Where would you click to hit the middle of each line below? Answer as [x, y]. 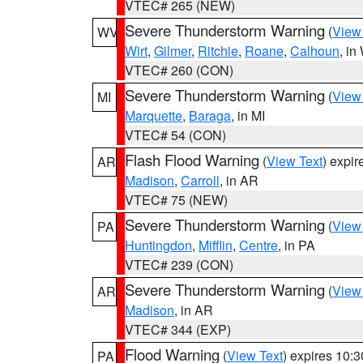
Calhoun [315, 51]
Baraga [210, 115]
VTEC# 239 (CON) [179, 265]
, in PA [297, 245]
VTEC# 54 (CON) [175, 135]
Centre [258, 245]
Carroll [200, 180]
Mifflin [216, 245]
